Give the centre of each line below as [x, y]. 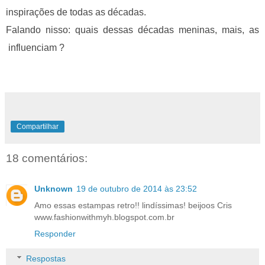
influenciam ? [36, 47]
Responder [55, 234]
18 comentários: [47, 158]
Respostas [46, 258]
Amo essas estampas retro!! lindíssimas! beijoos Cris [133, 206]
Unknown [54, 189]
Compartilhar [38, 126]
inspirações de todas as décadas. [76, 12]
